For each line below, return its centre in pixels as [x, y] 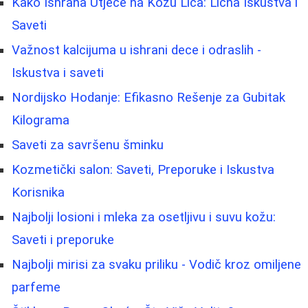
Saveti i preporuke [63, 240]
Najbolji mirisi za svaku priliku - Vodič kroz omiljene [156, 264]
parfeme [36, 287]
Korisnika [38, 192]
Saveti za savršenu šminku [88, 145]
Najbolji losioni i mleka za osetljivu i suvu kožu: [144, 217]
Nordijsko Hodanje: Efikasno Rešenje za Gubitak [148, 97]
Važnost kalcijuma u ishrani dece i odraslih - [136, 50]
